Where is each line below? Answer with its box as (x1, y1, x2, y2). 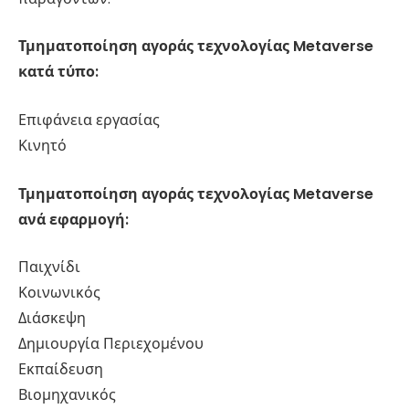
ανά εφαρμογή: (18, 208, 129, 230)
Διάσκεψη (18, 308, 86, 330)
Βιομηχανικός (18, 384, 116, 406)
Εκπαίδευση (18, 359, 103, 381)
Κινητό (18, 135, 67, 157)
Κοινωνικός (18, 282, 100, 304)
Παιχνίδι (18, 257, 80, 278)
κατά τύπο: (18, 61, 99, 83)
